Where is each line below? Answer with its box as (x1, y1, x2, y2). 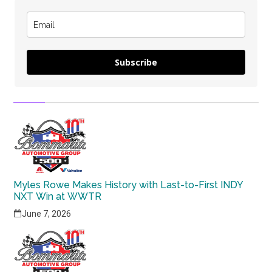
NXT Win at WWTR (13, 191, 102, 202)
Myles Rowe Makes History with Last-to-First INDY (13, 179, 244, 191)
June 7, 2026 (22, 209, 72, 219)
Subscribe (115, 56, 157, 68)
